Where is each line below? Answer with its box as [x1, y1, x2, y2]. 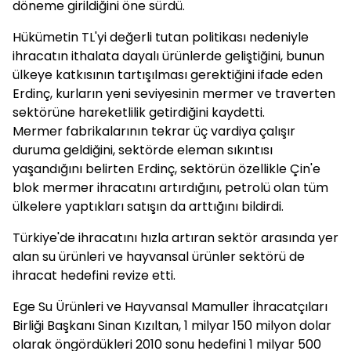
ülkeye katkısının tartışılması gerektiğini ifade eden [13, 66, 323, 84]
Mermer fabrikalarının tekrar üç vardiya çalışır [13, 122, 295, 140]
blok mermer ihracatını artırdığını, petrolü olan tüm [13, 179, 328, 197]
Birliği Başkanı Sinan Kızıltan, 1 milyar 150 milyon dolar [13, 317, 331, 335]
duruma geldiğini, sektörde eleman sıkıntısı [13, 141, 273, 159]
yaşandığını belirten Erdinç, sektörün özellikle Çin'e [13, 160, 320, 178]
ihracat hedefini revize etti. [13, 266, 175, 284]
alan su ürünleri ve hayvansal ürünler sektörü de [13, 248, 305, 266]
